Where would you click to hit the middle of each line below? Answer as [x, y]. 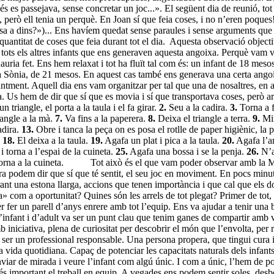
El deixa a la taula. [53, 140]
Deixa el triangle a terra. [204, 118]
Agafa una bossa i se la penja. [187, 151]
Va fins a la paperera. [105, 118]
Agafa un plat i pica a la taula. [162, 140]
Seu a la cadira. [198, 107]
